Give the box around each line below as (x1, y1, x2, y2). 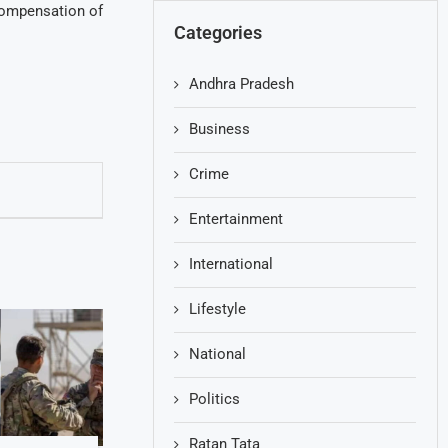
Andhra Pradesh (189, 74, 295, 93)
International (189, 254, 274, 273)
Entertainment (189, 209, 284, 228)
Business (189, 119, 251, 138)
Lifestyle (189, 299, 247, 318)
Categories (174, 21, 263, 43)
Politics (189, 389, 241, 408)
